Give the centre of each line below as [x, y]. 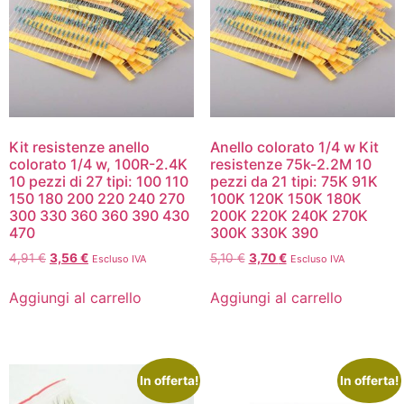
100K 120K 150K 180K [285, 198]
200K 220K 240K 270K [289, 215]
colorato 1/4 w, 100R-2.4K [98, 164]
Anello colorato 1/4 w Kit [294, 147]
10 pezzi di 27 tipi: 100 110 [99, 181]
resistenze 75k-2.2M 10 [290, 164]
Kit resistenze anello [79, 147]
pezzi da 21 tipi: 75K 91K [294, 181]
